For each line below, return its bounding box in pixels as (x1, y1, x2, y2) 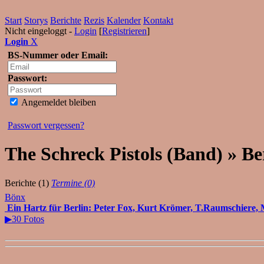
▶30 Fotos (5, 213, 44, 224)
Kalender (107, 15, 141, 25)
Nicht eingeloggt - (5, 26, 74, 36)
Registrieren (102, 26, 147, 36)
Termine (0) (51, 177, 95, 188)
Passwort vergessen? (8, 120, 84, 130)
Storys (24, 15, 48, 25)
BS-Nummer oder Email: (8, 50, 108, 60)
